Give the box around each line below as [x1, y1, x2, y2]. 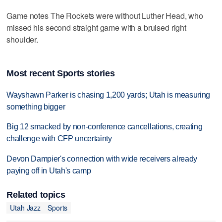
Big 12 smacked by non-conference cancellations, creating [6, 122, 203, 131]
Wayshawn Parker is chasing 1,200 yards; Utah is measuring [6, 90, 211, 99]
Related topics [6, 189, 65, 200]
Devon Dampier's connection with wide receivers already [6, 155, 198, 164]
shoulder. [6, 33, 39, 45]
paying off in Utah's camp [6, 166, 91, 175]
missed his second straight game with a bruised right [6, 21, 187, 33]
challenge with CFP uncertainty [6, 134, 112, 143]
